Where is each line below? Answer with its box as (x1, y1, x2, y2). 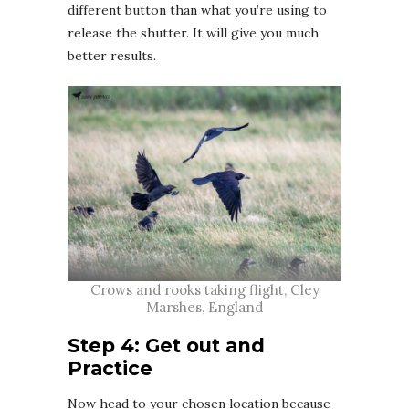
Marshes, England (146, 298, 263, 316)
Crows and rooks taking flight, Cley (89, 280, 320, 299)
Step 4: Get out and (68, 333, 265, 357)
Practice (68, 356, 152, 380)
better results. (68, 47, 156, 64)
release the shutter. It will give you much (68, 24, 319, 41)
